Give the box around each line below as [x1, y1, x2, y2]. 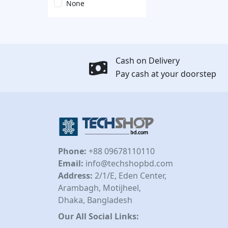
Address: [58, 170, 93, 181]
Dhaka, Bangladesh [58, 194, 132, 206]
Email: [58, 158, 83, 169]
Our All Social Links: [58, 211, 139, 222]
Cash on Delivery [116, 55, 180, 66]
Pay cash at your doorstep [116, 68, 216, 79]
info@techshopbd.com [83, 158, 173, 169]
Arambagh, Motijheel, [58, 182, 141, 193]
